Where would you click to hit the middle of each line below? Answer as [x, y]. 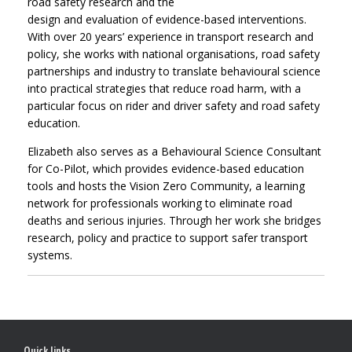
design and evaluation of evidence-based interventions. [167, 20]
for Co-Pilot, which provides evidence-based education [166, 169]
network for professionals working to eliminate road [160, 203]
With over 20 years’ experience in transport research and [170, 37]
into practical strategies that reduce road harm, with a [164, 89]
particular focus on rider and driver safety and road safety [174, 106]
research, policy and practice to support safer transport [168, 238]
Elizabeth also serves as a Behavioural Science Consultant [174, 152]
